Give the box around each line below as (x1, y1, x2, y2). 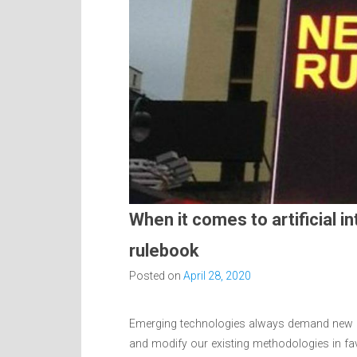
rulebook (129, 241, 199, 261)
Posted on (129, 269, 183, 283)
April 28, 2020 (183, 269, 251, 283)
